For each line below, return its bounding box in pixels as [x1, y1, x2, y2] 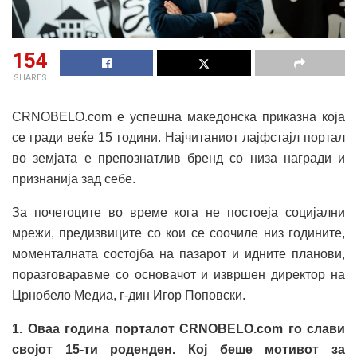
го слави [283, 322, 345, 336]
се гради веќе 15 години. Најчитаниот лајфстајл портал [12, 131, 345, 145]
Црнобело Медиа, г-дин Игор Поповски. [12, 288, 245, 303]
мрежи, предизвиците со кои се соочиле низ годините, [12, 226, 345, 241]
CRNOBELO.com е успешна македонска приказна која [12, 110, 345, 124]
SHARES [13, 73, 47, 84]
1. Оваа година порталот [12, 322, 179, 336]
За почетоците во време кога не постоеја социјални [12, 206, 345, 220]
